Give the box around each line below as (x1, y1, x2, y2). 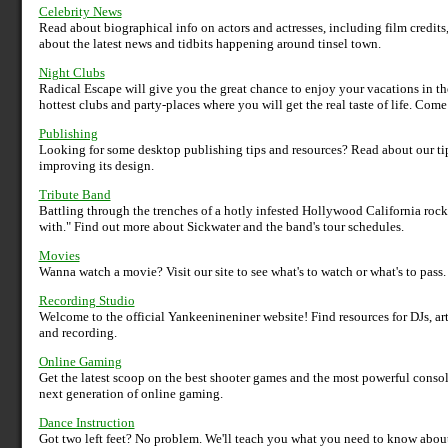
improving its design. (38, 158, 154, 174)
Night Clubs (38, 65, 105, 81)
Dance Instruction (38, 415, 135, 431)
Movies (38, 248, 80, 264)
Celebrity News (38, 4, 122, 20)
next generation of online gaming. (38, 386, 223, 402)
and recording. (38, 325, 117, 341)
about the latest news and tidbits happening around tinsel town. (38, 36, 381, 52)
